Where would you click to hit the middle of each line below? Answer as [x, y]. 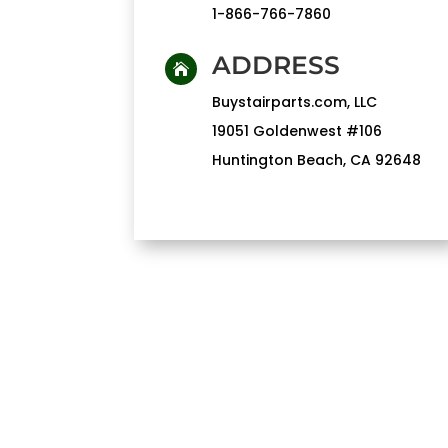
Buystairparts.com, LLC [294, 102]
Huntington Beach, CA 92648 [316, 160]
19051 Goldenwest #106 [296, 131]
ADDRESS [275, 65]
